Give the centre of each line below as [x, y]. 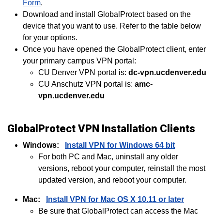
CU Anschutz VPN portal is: [86, 84]
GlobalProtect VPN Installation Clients [101, 129]
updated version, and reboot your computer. [113, 180]
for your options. [50, 38]
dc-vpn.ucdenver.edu [167, 72]
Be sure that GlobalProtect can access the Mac [118, 211]
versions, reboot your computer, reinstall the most [122, 168]
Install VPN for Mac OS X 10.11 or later [115, 199]
